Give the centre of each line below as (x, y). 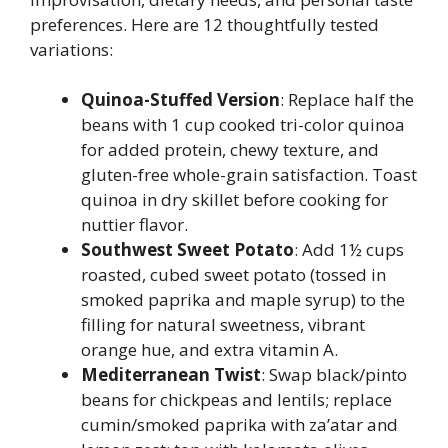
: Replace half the (347, 99)
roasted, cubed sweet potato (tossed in (233, 274)
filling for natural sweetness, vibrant (223, 324)
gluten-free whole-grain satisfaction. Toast (249, 174)
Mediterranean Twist (171, 374)
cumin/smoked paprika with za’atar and (239, 424)
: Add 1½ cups (349, 249)
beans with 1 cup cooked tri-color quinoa (243, 124)
